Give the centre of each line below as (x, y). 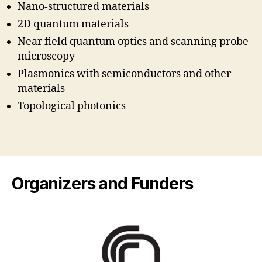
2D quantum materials (73, 24)
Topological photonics (72, 106)
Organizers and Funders (102, 183)
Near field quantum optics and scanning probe (133, 42)
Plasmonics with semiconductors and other (124, 74)
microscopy (46, 56)
